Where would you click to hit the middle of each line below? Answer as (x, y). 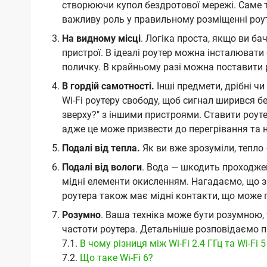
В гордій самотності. (108, 86)
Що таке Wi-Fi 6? (116, 257)
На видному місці (101, 38)
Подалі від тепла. (102, 148)
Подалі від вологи (102, 167)
